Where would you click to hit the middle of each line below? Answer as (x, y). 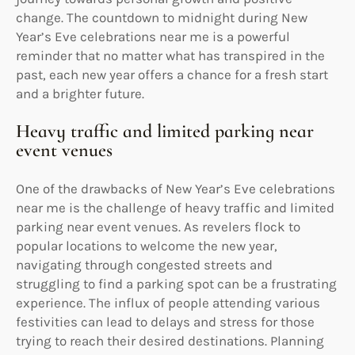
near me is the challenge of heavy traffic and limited (175, 207)
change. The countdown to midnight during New (162, 17)
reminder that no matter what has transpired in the (170, 55)
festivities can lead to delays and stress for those (165, 321)
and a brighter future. (80, 93)
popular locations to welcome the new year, (147, 245)
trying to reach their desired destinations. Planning (170, 340)
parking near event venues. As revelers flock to (158, 226)
